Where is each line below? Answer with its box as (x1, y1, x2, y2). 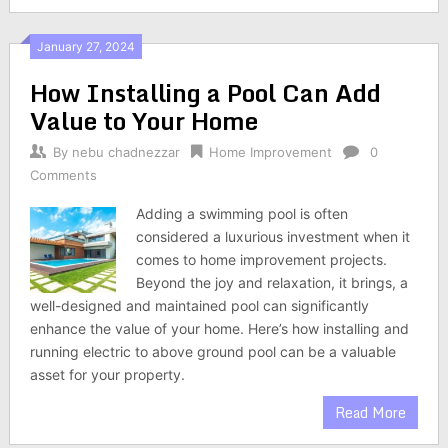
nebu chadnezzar (71, 144, 180, 160)
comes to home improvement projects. (136, 251, 388, 268)
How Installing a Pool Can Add (29, 73, 381, 112)
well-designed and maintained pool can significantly (29, 297, 369, 314)
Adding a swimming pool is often (136, 205, 349, 222)
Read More (335, 401, 407, 424)
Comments (29, 167, 97, 183)
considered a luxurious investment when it (136, 228, 411, 245)
